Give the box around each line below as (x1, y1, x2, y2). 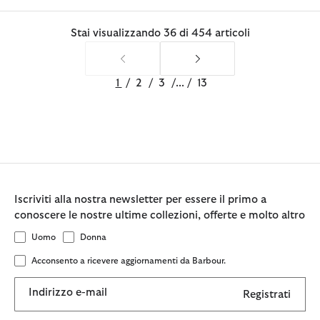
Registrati (243, 289, 291, 300)
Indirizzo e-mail (29, 287, 107, 299)
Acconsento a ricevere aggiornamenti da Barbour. (31, 256, 226, 265)
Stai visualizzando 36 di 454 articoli (70, 27, 250, 39)
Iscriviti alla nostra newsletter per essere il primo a (14, 194, 266, 206)
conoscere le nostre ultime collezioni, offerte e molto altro (14, 210, 305, 221)
